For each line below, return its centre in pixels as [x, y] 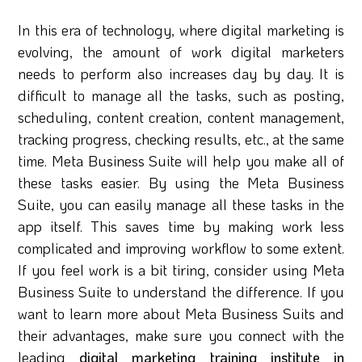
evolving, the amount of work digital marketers [181, 52]
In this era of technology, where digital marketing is [181, 30]
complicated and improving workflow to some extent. [181, 248]
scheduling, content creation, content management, [181, 117]
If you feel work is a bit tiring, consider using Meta [181, 270]
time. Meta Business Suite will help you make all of [181, 161]
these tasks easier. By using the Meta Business [181, 183]
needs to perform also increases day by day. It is [181, 74]
